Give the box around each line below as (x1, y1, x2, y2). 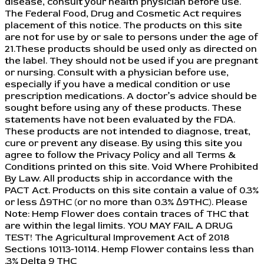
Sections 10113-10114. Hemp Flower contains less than (5, 243, 254, 256)
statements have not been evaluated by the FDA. (5, 114, 235, 126)
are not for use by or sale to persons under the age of (5, 31, 258, 44)
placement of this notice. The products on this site (5, 19, 242, 32)
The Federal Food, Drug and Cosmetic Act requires (5, 8, 242, 20)
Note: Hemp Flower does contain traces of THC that (5, 208, 249, 220)
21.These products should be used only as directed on (5, 43, 257, 55)
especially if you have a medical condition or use (5, 78, 230, 91)
